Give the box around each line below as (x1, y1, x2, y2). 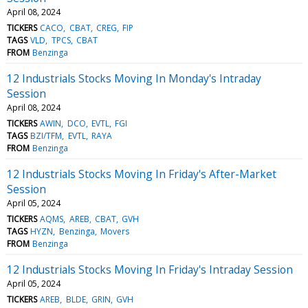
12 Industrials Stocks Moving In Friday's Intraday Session (7, 261, 293, 277)
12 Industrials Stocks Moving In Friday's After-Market (7, 166, 276, 181)
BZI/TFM (30, 129, 63, 142)
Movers (100, 225, 129, 237)
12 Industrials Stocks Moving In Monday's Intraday (7, 70, 261, 86)
